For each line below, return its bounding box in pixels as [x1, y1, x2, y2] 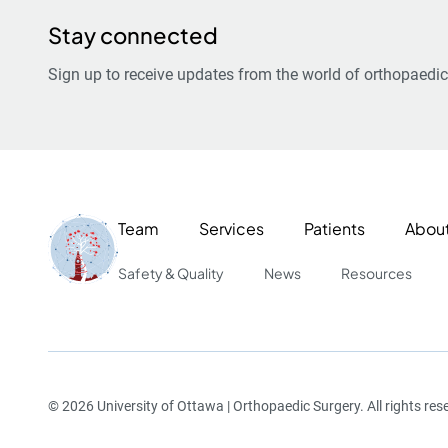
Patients [304, 218, 365, 239]
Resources [341, 264, 412, 282]
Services [199, 218, 264, 239]
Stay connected [48, 21, 218, 49]
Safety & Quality [118, 264, 224, 282]
